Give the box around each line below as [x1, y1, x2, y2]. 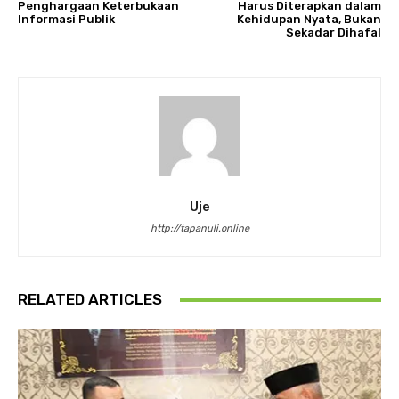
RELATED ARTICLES [18, 290, 162, 309]
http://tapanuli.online [150, 223, 249, 235]
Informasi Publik [18, 12, 115, 27]
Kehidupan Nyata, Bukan [236, 12, 381, 27]
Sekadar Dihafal [285, 26, 381, 40]
